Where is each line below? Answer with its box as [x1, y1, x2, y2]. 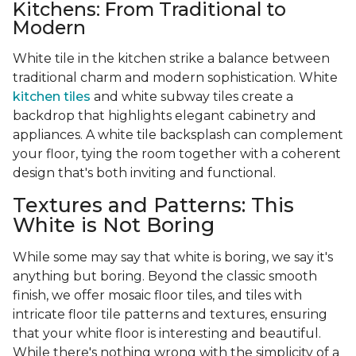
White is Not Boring [13, 213, 215, 238]
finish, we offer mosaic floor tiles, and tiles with [13, 288, 302, 304]
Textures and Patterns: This [13, 193, 294, 218]
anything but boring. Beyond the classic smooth [13, 269, 317, 284]
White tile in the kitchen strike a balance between [13, 51, 330, 67]
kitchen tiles [13, 89, 91, 105]
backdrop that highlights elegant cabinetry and [13, 108, 316, 124]
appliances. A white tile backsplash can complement [13, 127, 343, 143]
